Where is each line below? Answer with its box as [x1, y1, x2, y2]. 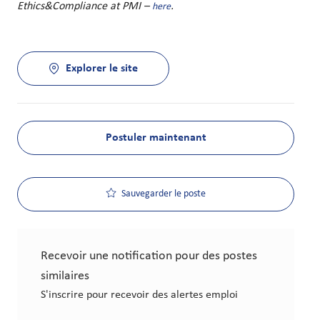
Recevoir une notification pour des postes [41, 249, 257, 264]
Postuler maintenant [105, 132, 206, 144]
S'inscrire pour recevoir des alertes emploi [41, 289, 238, 301]
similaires [41, 269, 89, 284]
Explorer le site [66, 63, 138, 75]
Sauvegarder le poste [121, 189, 206, 200]
